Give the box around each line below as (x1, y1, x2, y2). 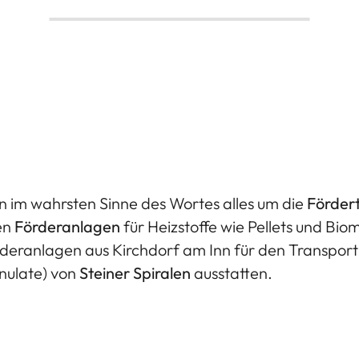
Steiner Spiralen (79, 263, 191, 284)
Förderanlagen (14, 216, 120, 237)
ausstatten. (191, 263, 272, 284)
